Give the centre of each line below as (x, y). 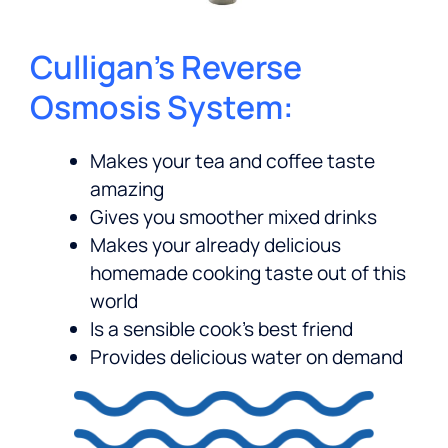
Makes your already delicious (215, 245)
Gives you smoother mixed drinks (233, 217)
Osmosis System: (162, 107)
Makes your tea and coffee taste (232, 161)
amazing (127, 189)
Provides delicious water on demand (246, 357)
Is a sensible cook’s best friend (221, 329)
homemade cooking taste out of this (248, 273)
